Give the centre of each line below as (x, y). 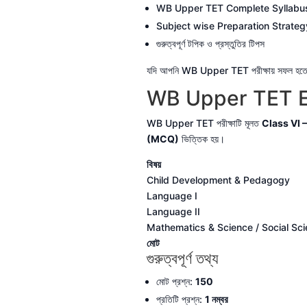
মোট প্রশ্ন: (175, 282)
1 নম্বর (216, 299)
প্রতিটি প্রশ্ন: (180, 299)
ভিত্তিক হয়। (201, 139)
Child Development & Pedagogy (218, 180)
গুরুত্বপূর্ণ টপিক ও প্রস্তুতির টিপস (210, 44)
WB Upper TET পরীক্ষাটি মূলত (204, 123)
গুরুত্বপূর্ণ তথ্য (182, 259)
